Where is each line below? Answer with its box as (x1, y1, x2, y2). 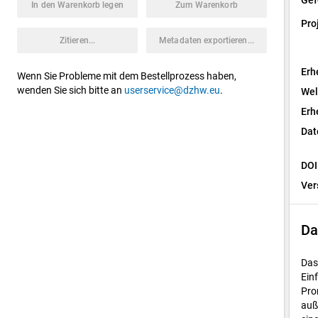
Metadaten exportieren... (159, 35, 254, 45)
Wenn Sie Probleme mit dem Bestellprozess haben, (17, 70, 236, 82)
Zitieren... (59, 35, 96, 45)
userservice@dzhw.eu (124, 84, 220, 96)
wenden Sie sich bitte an (17, 84, 124, 96)
